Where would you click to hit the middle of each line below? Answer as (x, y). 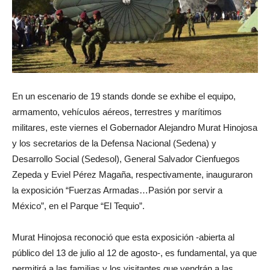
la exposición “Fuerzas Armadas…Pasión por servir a (117, 190)
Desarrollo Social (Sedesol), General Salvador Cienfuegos (126, 159)
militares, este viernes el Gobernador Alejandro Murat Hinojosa (135, 128)
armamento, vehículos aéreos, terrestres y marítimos (117, 112)
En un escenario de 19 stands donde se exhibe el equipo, (124, 96)
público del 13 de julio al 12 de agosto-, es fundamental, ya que (134, 253)
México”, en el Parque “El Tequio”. (78, 206)
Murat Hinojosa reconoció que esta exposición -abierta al (123, 237)
